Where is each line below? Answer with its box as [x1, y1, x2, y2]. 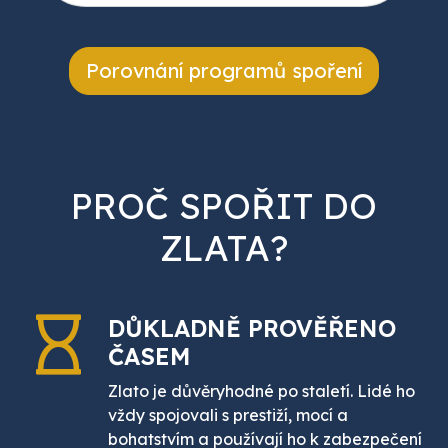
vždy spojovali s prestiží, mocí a [108, 405, 348, 426]
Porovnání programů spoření [86, 58, 362, 84]
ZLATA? [160, 226, 288, 271]
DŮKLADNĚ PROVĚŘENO [108, 314, 396, 344]
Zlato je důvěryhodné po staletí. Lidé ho [108, 381, 415, 402]
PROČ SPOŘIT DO [71, 184, 377, 229]
